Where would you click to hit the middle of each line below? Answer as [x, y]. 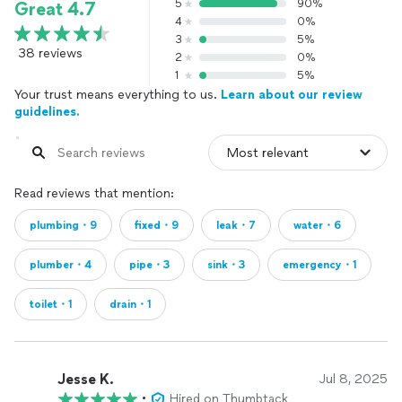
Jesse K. [86, 379]
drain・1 [130, 304]
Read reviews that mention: [94, 193]
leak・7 [236, 225]
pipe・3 [149, 265]
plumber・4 [61, 265]
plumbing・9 [63, 225]
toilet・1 [51, 304]
